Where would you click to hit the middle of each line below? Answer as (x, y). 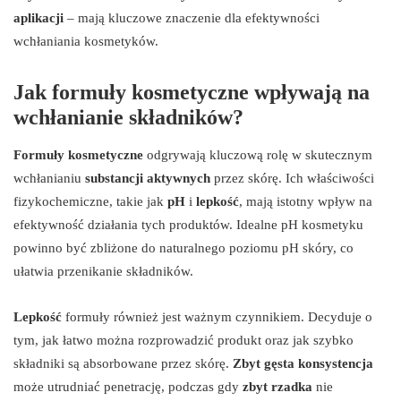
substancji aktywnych (148, 179)
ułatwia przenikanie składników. (103, 272)
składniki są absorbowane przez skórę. (123, 364)
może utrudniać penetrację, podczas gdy (128, 387)
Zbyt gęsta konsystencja (303, 364)
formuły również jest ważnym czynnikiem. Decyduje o (217, 317)
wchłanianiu (49, 179)
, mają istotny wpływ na (306, 202)
